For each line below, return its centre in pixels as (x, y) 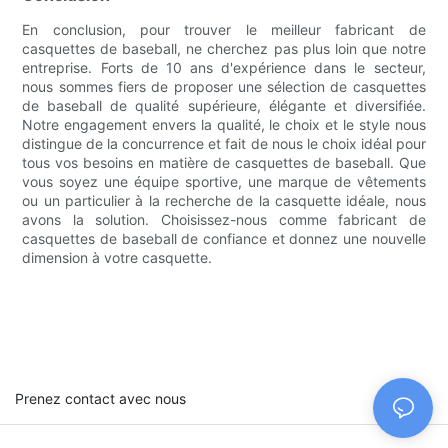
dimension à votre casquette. (117, 257)
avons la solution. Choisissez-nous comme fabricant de (224, 219)
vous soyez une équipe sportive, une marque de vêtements (224, 181)
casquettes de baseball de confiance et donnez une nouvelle (224, 238)
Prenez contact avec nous (100, 398)
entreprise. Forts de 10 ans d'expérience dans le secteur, (224, 67)
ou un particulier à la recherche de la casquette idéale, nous (224, 200)
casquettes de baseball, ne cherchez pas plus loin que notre (224, 48)
